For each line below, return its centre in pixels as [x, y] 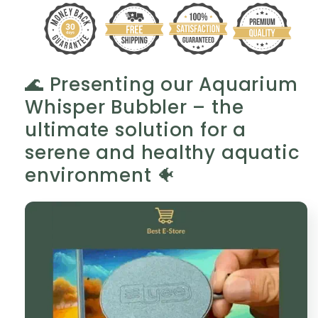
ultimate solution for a [136, 130]
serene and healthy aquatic [163, 152]
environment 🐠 [101, 175]
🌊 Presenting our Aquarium [161, 84]
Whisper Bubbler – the [135, 107]
